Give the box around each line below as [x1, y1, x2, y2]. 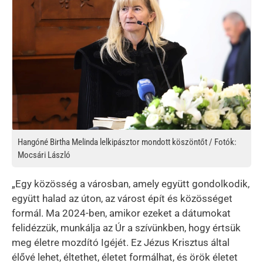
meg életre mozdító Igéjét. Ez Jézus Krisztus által [12, 236, 230, 248]
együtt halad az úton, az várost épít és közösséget [12, 192, 232, 204]
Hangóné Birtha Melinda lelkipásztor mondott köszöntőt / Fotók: [18, 136, 237, 147]
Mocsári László [18, 149, 70, 160]
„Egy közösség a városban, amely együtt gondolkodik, [12, 177, 249, 190]
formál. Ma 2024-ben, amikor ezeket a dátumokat [12, 207, 231, 219]
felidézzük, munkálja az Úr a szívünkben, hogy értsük [12, 221, 241, 234]
